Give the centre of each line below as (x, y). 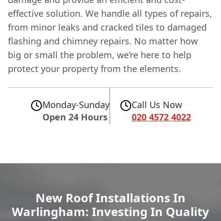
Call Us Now (157, 104)
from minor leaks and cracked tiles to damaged (107, 27)
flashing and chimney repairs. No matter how (103, 41)
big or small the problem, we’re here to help (100, 55)
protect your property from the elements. (94, 68)
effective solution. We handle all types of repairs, (110, 13)
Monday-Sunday (76, 104)
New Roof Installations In (110, 197)
